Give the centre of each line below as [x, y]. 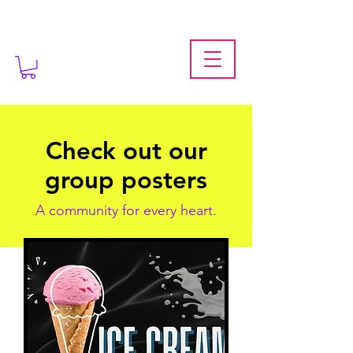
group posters [126, 180]
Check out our [126, 150]
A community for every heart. [126, 210]
